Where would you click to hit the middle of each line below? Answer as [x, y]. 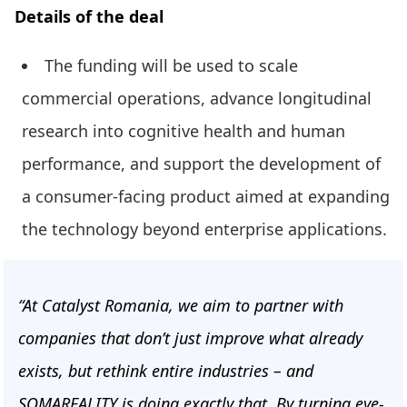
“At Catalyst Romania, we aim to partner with [181, 306]
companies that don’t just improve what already [190, 338]
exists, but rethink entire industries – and [166, 371]
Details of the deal [89, 17]
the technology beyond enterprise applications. [204, 229]
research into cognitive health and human [184, 131]
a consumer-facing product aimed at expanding [206, 197]
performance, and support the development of [201, 164]
